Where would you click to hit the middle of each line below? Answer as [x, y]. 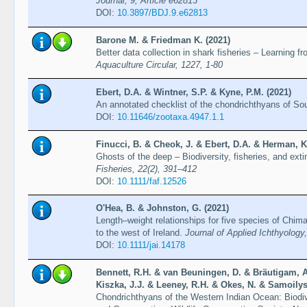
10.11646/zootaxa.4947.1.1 [170, 116]
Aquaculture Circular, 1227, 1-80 [159, 65]
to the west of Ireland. [140, 233]
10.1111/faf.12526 [151, 181]
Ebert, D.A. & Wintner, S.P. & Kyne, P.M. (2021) [193, 92]
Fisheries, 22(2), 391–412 [146, 169]
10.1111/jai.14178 [151, 245]
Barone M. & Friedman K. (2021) [163, 40]
